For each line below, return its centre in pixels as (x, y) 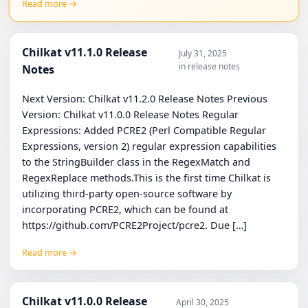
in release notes (210, 66)
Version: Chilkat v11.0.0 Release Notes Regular (131, 114)
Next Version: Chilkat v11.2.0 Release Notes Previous (145, 99)
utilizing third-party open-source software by (127, 194)
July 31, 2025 (203, 53)
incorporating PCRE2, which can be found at (125, 209)
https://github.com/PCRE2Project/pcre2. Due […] (135, 225)
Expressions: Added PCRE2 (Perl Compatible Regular (144, 130)
